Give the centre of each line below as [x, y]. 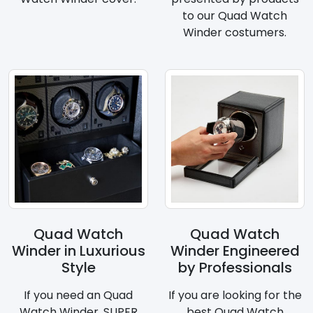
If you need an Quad [78, 296]
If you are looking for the [235, 296]
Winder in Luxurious [78, 251]
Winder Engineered [235, 251]
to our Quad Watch [235, 16]
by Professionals [235, 268]
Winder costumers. [235, 33]
